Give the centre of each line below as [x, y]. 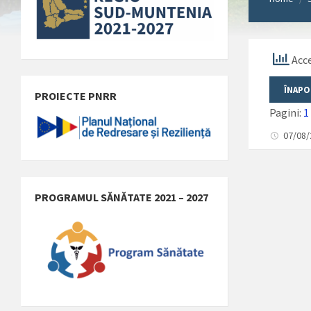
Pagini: [287, 112]
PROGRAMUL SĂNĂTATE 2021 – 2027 [121, 197]
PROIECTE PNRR [76, 96]
